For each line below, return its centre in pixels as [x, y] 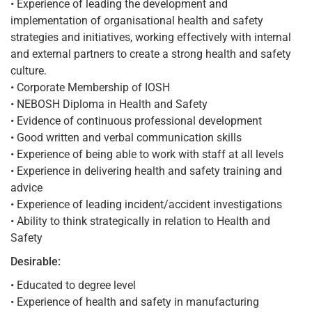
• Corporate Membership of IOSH [90, 87]
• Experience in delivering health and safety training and [146, 171]
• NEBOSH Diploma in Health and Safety [109, 104]
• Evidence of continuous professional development [136, 120]
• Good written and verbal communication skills [126, 137]
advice [26, 187]
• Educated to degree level [73, 285]
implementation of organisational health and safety [137, 20]
